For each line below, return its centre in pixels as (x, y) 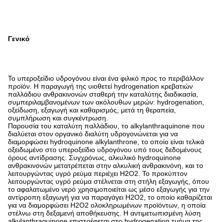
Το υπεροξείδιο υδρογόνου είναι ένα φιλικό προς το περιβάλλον (106, 78)
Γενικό (19, 39)
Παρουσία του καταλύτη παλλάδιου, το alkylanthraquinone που (106, 126)
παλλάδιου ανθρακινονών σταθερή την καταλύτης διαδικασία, (103, 94)
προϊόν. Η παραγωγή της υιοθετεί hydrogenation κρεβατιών (100, 86)
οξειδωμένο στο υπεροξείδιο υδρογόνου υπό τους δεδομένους (105, 150)
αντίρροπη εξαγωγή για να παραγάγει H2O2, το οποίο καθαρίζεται (110, 197)
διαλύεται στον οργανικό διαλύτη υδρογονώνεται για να (93, 134)
